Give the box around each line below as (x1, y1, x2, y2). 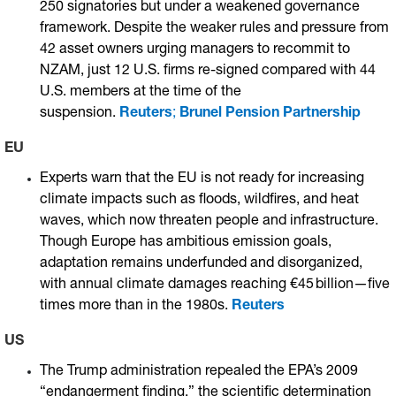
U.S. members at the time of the (40, 86, 241, 100)
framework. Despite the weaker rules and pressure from (40, 22, 389, 36)
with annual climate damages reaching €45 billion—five (40, 278, 390, 293)
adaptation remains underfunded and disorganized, (40, 257, 362, 271)
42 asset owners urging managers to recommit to (40, 43, 350, 57)
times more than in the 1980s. (40, 300, 232, 314)
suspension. (40, 107, 119, 121)
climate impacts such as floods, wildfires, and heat (40, 194, 359, 208)
